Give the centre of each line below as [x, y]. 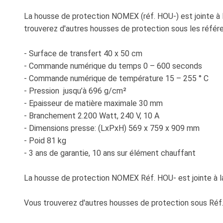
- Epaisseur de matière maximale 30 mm [93, 103]
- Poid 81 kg [45, 140]
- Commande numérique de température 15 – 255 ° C [116, 78]
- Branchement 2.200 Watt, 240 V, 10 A [92, 115]
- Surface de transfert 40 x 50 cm [83, 53]
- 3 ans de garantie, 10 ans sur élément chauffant [110, 153]
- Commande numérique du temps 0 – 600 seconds [113, 66]
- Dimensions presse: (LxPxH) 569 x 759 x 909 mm [112, 128]
